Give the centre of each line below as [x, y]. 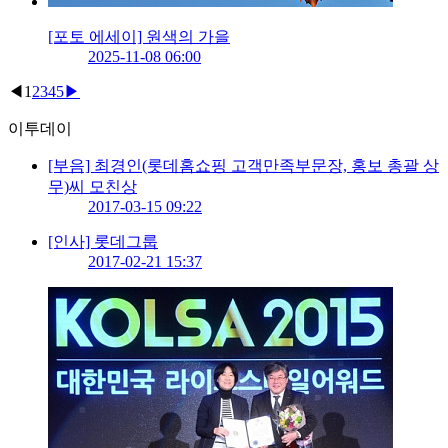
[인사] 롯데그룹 [103, 242]
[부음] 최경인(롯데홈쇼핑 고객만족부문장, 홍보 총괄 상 [243, 166]
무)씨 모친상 [92, 187]
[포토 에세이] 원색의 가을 [139, 37]
